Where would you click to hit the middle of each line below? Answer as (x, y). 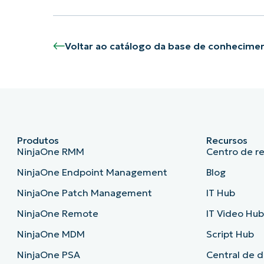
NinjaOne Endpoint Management (92, 172)
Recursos (227, 141)
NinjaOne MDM (51, 234)
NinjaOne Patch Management (84, 193)
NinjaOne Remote (57, 214)
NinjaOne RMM (50, 152)
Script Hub (230, 234)
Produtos (38, 141)
